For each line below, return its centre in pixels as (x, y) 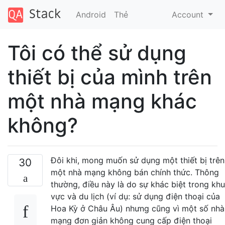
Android (91, 14)
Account (189, 14)
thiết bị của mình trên (110, 77)
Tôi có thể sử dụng (97, 53)
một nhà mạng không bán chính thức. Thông (135, 172)
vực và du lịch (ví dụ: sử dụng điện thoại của (135, 196)
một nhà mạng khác (102, 101)
